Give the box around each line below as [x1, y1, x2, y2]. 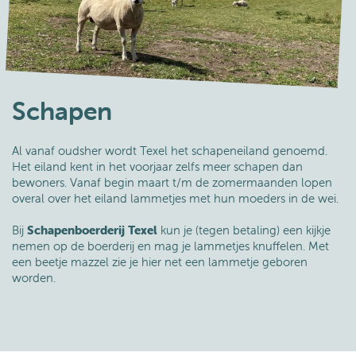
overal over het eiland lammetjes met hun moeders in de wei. [12, 191, 342, 207]
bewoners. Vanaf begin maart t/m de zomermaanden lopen [12, 175, 332, 191]
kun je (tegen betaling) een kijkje [157, 222, 331, 238]
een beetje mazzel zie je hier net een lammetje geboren [12, 254, 308, 270]
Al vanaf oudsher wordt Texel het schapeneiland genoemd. [12, 143, 327, 159]
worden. [12, 270, 59, 286]
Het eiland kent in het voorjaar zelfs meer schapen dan [12, 159, 303, 175]
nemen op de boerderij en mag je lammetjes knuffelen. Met [12, 238, 329, 254]
